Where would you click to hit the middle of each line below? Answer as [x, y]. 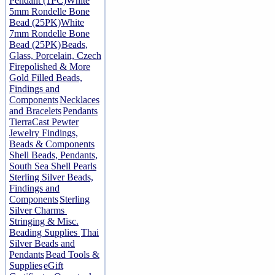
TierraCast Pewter [44, 122]
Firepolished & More [50, 67]
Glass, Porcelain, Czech [55, 56]
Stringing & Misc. [44, 221]
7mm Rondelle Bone [49, 33]
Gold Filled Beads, [46, 78]
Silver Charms [38, 210]
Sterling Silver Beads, [51, 177]
